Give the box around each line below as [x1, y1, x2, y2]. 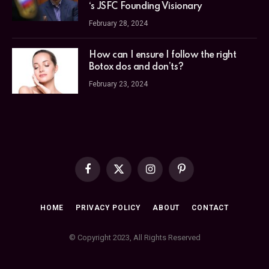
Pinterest [180, 169, 211, 179]
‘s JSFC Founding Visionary [89, 2, 202, 12]
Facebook [86, 169, 122, 179]
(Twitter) [118, 181, 147, 190]
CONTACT [192, 204, 229, 213]
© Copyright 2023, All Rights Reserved [68, 233, 201, 243]
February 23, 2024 [89, 80, 148, 89]
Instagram [149, 169, 184, 179]
